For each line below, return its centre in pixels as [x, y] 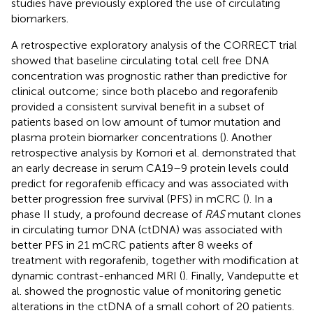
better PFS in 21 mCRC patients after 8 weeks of [132, 245]
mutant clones [263, 214]
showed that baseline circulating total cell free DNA [140, 60]
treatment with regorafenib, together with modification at [155, 260]
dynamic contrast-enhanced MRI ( [97, 275]
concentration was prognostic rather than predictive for [149, 75]
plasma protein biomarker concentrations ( [117, 137]
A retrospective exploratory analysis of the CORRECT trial [154, 45]
